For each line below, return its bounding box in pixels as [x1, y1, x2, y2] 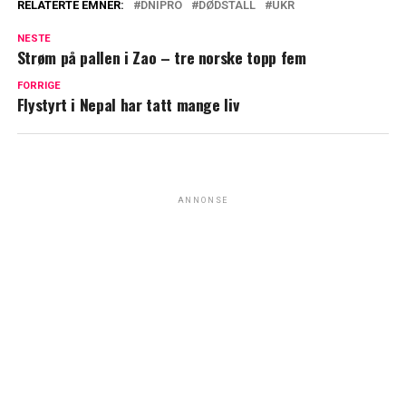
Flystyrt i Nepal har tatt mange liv [16, 92, 239, 117]
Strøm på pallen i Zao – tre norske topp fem [16, 45, 306, 70]
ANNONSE [177, 196, 229, 206]
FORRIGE [16, 80, 61, 92]
